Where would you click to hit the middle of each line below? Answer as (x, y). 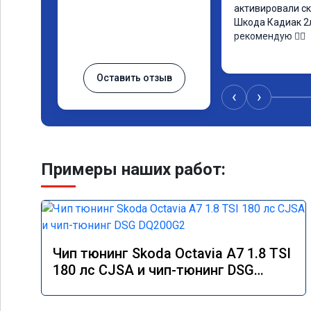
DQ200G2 (82, 287)
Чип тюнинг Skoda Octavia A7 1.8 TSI (172, 253)
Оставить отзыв (134, 78)
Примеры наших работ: (133, 169)
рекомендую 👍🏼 (270, 36)
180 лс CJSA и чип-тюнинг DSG (153, 270)
